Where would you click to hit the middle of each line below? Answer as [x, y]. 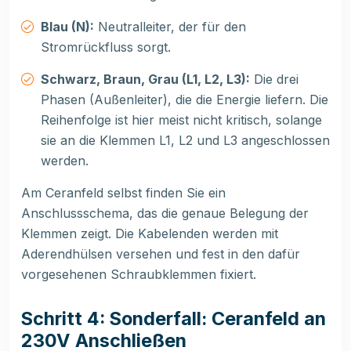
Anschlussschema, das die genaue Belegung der [165, 213]
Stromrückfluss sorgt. [106, 47]
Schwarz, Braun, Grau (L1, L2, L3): [145, 80]
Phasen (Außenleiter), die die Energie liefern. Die [185, 100]
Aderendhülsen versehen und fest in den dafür [161, 254]
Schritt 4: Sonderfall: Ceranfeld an [174, 319]
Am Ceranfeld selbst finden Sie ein [123, 193]
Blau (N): [67, 27]
